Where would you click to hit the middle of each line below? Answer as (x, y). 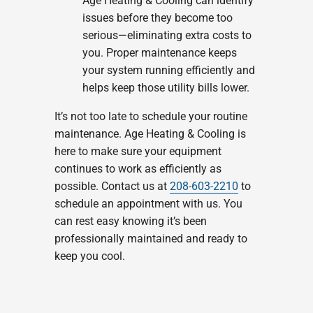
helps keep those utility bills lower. (166, 88)
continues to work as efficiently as (138, 169)
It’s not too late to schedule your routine (151, 117)
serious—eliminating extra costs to (167, 36)
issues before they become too (157, 18)
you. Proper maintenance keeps (159, 53)
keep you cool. (89, 256)
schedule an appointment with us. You (148, 204)
